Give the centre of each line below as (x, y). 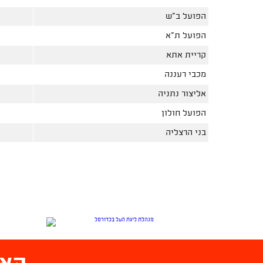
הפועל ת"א (186, 36)
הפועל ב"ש (186, 16)
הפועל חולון (184, 113)
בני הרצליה (186, 133)
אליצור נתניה (182, 94)
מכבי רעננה (185, 75)
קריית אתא (186, 55)
